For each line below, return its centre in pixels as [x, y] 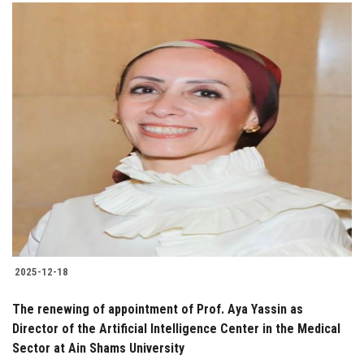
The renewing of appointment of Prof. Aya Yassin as [158, 310]
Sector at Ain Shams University [98, 349]
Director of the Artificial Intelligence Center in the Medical [176, 329]
